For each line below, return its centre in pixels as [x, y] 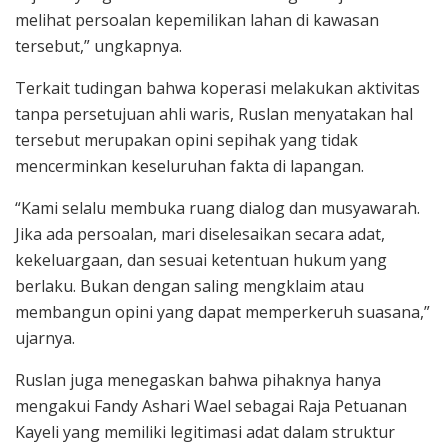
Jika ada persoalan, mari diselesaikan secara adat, [200, 233]
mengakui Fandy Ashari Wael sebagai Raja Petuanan [211, 405]
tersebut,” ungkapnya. [98, 45]
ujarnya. [45, 337]
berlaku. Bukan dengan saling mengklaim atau [189, 285]
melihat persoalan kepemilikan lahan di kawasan [197, 19]
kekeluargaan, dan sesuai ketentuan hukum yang [201, 259]
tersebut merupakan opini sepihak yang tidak [186, 139]
